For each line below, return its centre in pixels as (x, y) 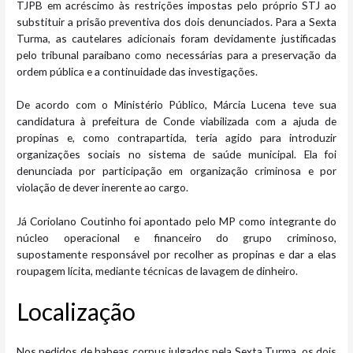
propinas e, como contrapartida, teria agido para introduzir (176, 138)
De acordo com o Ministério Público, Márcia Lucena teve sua (176, 105)
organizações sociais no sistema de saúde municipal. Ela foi (176, 154)
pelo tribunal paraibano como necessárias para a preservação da (176, 54)
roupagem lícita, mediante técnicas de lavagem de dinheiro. (158, 271)
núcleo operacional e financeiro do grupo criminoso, (176, 238)
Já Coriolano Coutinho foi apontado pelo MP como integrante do (176, 221)
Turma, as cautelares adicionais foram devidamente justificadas (176, 38)
